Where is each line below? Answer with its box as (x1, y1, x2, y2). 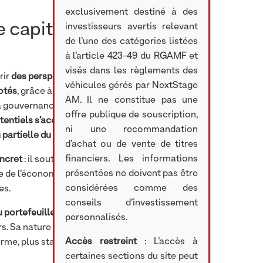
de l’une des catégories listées (65, 37, 198, 46)
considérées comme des (65, 184, 198, 193)
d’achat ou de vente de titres (65, 140, 198, 149)
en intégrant (55, 208, 109, 218)
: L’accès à (136, 237, 198, 247)
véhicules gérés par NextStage (65, 81, 198, 90)
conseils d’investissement (65, 198, 198, 208)
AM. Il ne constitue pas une (65, 96, 198, 105)
